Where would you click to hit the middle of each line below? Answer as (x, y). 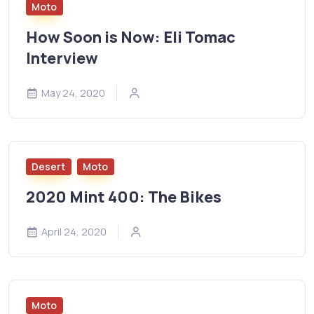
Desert (49, 167)
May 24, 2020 (73, 93)
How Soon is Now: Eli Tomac (131, 37)
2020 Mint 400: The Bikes (124, 197)
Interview (62, 59)
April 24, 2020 (74, 231)
